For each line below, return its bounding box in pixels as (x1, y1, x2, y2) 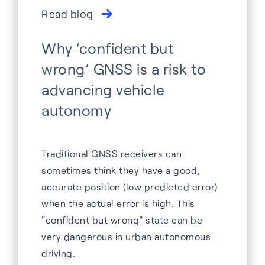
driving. (41, 247, 75, 259)
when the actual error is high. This (41, 198, 195, 209)
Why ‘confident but (41, 39, 173, 57)
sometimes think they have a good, (41, 164, 200, 176)
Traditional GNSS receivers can (41, 148, 182, 160)
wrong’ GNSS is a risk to (41, 60, 206, 78)
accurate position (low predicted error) (41, 181, 218, 193)
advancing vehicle (41, 80, 165, 99)
